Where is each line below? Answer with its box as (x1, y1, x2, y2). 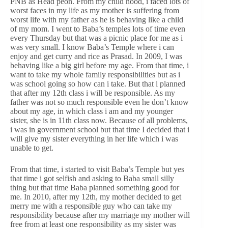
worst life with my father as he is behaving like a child (10, 15, 183, 24)
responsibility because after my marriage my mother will (10, 210, 190, 219)
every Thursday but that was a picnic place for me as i (10, 33, 183, 42)
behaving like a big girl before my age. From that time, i (10, 61, 189, 70)
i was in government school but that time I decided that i (10, 125, 189, 134)
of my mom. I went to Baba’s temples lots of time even (10, 24, 185, 33)
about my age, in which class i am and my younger (10, 106, 173, 116)
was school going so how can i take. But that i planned (10, 79, 185, 88)
